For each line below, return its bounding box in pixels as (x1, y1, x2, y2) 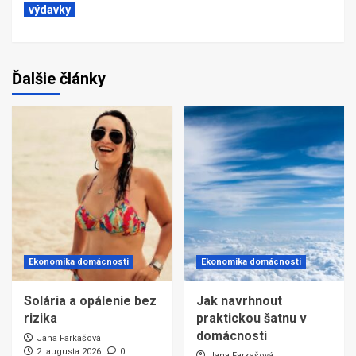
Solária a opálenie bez (24, 292, 157, 308)
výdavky (29, 2, 71, 16)
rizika (24, 310, 57, 326)
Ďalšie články (12, 68, 106, 88)
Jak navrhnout (195, 292, 282, 308)
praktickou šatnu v (195, 310, 307, 326)
